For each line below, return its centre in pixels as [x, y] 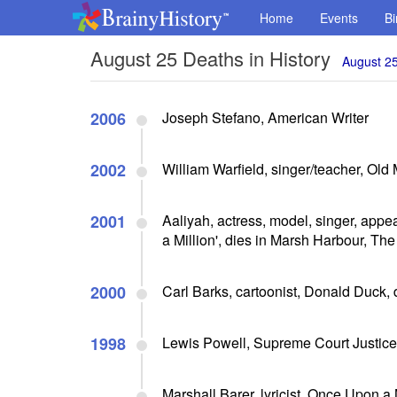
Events [339, 18]
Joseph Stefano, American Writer [265, 118]
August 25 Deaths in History [210, 58]
